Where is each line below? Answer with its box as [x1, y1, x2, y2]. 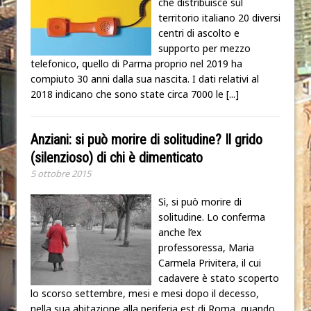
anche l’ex [158, 225, 201, 239]
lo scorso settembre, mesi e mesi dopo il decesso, [31, 286, 259, 300]
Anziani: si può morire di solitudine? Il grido [31, 131, 262, 148]
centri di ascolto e [158, 26, 239, 40]
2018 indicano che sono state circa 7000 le [31, 87, 226, 101]
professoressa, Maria [158, 240, 254, 254]
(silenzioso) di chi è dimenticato [31, 149, 203, 166]
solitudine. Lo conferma [158, 210, 265, 224]
